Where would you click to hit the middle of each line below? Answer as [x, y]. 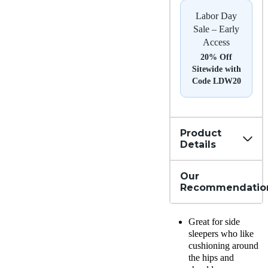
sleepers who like [221, 234]
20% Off [216, 57]
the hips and [211, 258]
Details [198, 145]
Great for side [214, 222]
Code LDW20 [216, 81]
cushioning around [223, 246]
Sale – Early [216, 29]
